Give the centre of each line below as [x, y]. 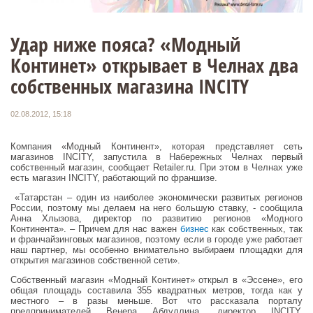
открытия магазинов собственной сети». [95, 260]
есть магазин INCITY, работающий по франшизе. [114, 177]
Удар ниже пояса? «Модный [126, 44]
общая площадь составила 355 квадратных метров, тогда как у [156, 290]
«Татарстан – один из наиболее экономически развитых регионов [156, 197]
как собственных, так [257, 228]
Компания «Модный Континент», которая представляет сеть [156, 146]
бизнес [194, 228]
